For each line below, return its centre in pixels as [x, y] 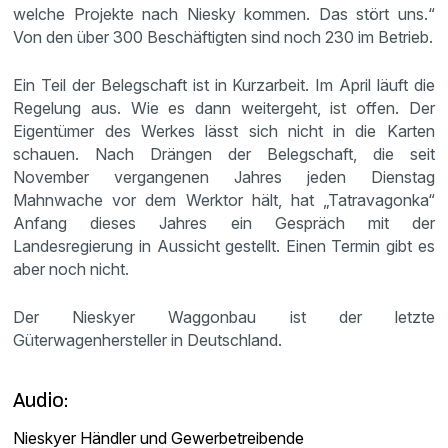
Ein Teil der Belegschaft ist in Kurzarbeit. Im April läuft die [224, 85]
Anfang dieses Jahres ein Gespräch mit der [224, 223]
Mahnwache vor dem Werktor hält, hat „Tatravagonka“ [224, 200]
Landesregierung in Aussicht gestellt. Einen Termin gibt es [224, 246]
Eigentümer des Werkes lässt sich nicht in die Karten [224, 131]
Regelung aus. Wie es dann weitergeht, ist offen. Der [224, 108]
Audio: [41, 400]
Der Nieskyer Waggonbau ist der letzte [224, 317]
